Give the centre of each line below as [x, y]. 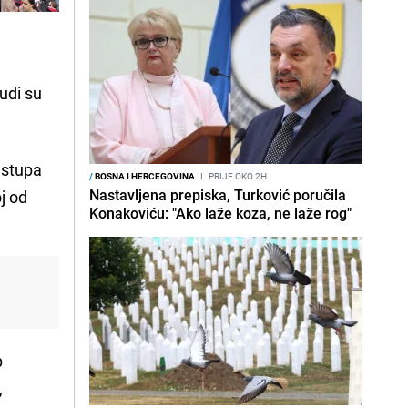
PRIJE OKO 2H [237, 176]
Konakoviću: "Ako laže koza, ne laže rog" [220, 213]
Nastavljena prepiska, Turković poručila [218, 195]
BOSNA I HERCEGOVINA [144, 176]
